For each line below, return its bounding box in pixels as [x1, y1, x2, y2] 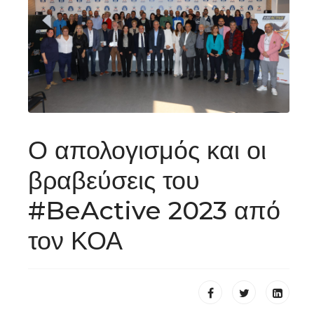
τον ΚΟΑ [28, 224, 123, 256]
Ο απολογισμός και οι [28, 134, 266, 165]
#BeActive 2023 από [28, 194, 280, 226]
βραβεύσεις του [28, 164, 200, 196]
